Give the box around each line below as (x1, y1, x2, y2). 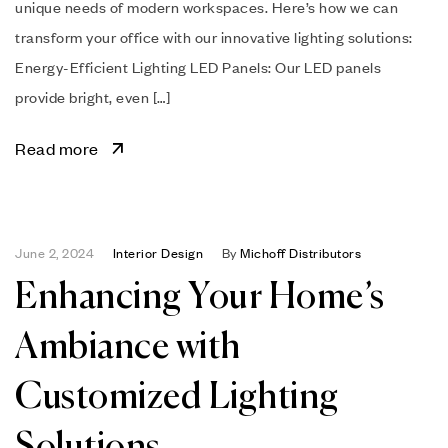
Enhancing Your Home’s (15, 279, 385, 316)
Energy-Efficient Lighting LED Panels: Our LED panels (15, 57, 381, 76)
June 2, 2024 (15, 244, 94, 261)
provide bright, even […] (15, 87, 170, 106)
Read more (15, 137, 99, 159)
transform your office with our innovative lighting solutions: (15, 27, 413, 46)
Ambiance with (15, 329, 241, 366)
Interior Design (112, 244, 203, 261)
